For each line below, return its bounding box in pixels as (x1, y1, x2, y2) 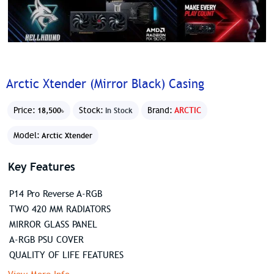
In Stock (105, 105, 133, 115)
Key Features (7, 159, 75, 174)
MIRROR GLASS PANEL (9, 218, 97, 230)
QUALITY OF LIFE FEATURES (9, 249, 124, 261)
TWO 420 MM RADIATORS (9, 203, 111, 215)
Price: (13, 105, 35, 116)
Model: (13, 130, 40, 141)
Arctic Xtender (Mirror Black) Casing (6, 76, 204, 92)
